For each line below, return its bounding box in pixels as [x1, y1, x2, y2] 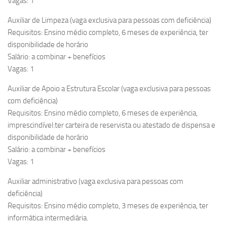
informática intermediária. [8, 213, 88, 223]
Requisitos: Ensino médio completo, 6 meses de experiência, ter [8, 28, 208, 37]
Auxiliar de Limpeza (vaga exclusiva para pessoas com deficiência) [8, 16, 211, 25]
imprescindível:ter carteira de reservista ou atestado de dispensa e [8, 121, 215, 130]
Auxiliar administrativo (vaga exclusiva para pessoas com [8, 177, 183, 186]
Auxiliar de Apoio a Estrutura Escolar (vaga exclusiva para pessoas [8, 84, 211, 94]
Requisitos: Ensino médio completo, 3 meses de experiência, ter [8, 201, 208, 211]
